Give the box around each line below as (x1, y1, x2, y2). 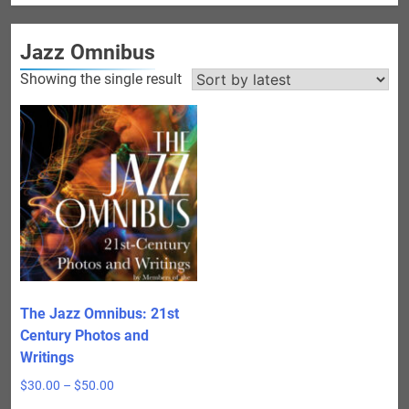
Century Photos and (20, 327, 149, 345)
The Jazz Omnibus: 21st (20, 305, 179, 323)
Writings (20, 349, 74, 367)
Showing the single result (20, 69, 182, 88)
